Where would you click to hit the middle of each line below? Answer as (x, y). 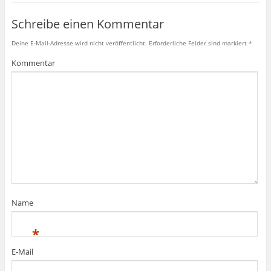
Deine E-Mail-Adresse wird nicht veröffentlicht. (79, 43)
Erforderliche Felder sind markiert (198, 43)
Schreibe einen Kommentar (87, 24)
